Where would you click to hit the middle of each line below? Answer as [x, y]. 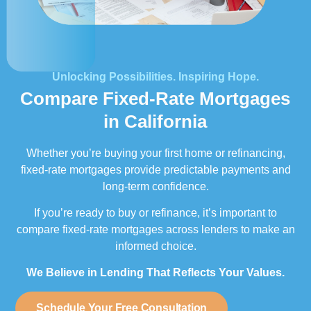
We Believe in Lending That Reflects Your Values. [155, 273]
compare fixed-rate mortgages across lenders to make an [155, 230]
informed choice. [155, 246]
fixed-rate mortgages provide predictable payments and [155, 169]
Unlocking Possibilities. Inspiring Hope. [155, 76]
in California [155, 121]
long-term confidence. [155, 186]
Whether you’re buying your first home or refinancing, [155, 153]
